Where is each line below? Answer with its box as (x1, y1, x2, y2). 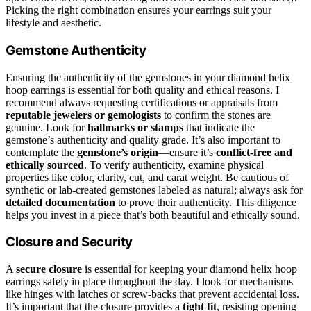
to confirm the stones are (161, 108, 271, 121)
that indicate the (183, 121, 255, 133)
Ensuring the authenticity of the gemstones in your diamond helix (6, 71, 290, 83)
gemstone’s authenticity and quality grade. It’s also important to (6, 133, 280, 146)
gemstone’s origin (77, 146, 158, 158)
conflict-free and (216, 146, 292, 158)
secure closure (16, 263, 82, 276)
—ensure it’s (158, 146, 216, 158)
